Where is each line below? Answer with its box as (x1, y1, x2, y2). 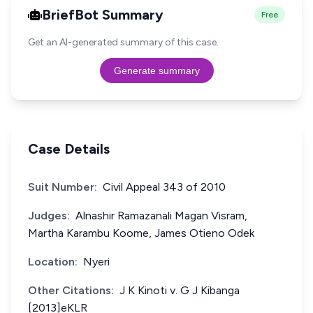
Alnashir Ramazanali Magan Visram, (75, 209, 247, 222)
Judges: (28, 209, 70, 222)
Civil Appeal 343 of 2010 (103, 180, 226, 194)
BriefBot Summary (42, 6, 163, 23)
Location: (28, 255, 78, 268)
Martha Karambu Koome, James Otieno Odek (28, 226, 254, 240)
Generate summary (113, 65, 200, 76)
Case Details (28, 140, 110, 157)
